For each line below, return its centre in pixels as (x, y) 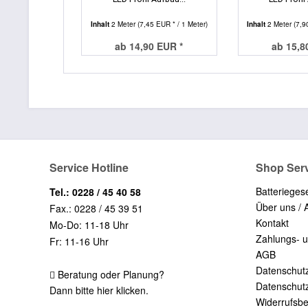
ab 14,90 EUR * (149, 46)
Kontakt (272, 222)
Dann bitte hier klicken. (99, 290)
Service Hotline (89, 167)
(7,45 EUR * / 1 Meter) (172, 24)
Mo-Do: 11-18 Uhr (89, 224)
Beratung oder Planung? (110, 274)
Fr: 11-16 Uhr (79, 241)
